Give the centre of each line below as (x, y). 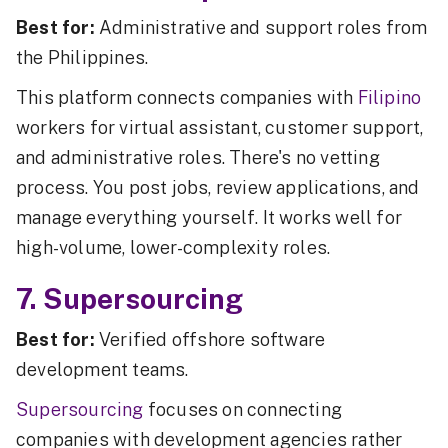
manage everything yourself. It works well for (209, 217)
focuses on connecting (245, 409)
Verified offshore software (210, 339)
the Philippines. (82, 57)
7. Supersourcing (129, 298)
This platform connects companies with (187, 97)
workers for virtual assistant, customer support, (220, 127)
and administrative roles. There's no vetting (198, 157)
